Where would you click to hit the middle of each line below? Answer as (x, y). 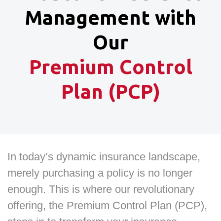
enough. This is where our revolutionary (101, 189)
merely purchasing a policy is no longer (100, 173)
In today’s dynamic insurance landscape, (104, 157)
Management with (110, 18)
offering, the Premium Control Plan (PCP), (107, 205)
